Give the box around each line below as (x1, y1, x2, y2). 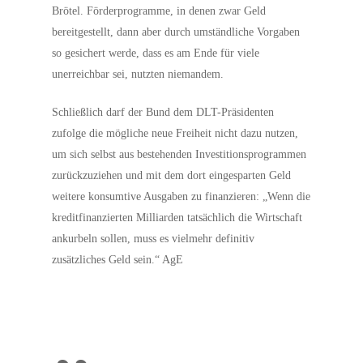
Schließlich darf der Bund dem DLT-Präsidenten (52, 106, 275, 118)
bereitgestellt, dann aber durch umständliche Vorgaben (52, 26, 301, 38)
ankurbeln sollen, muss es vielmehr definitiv (52, 233, 255, 245)
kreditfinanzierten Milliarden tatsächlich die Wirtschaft (52, 211, 303, 224)
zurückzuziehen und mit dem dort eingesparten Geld (52, 169, 292, 181)
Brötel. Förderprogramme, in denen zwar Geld (52, 5, 267, 17)
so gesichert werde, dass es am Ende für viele (52, 47, 260, 59)
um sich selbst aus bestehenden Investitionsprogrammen (52, 148, 307, 160)
